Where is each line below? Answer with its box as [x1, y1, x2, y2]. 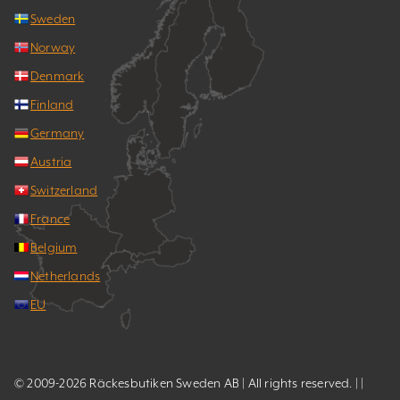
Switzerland [30, 183, 98, 197]
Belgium [30, 240, 78, 254]
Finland [30, 97, 74, 112]
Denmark [30, 69, 85, 83]
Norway [30, 40, 76, 54]
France [30, 212, 71, 226]
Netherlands [30, 269, 101, 283]
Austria [30, 154, 72, 169]
